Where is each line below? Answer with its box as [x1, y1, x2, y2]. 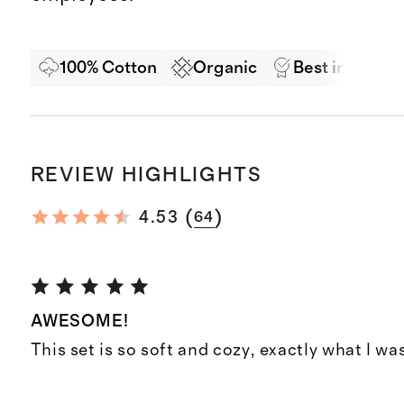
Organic [192, 59, 257, 77]
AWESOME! [30, 313, 130, 331]
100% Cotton [59, 59, 157, 77]
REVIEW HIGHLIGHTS [30, 165, 262, 185]
